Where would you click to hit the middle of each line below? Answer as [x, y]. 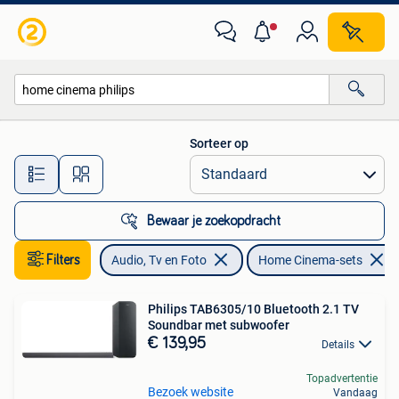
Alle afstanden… [187, 166]
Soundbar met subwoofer [219, 325]
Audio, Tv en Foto [159, 260]
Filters [63, 260]
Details [338, 345]
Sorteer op [219, 143]
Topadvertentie [342, 379]
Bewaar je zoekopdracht [214, 221]
